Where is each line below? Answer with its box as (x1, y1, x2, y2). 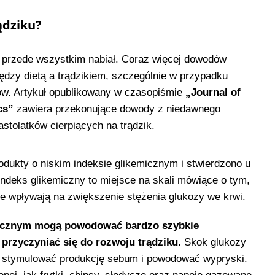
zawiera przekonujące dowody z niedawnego (13, 103, 220, 115)
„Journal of (185, 86, 241, 98)
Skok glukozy (180, 236, 246, 248)
